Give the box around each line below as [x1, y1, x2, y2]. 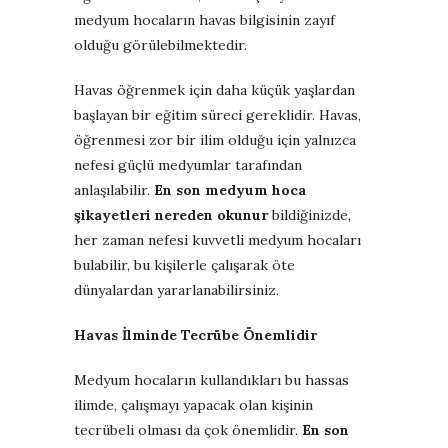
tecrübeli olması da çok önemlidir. [74, 420, 302, 439]
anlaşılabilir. [74, 180, 154, 199]
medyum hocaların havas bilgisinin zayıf [74, 10, 335, 29]
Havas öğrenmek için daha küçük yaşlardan [74, 80, 355, 99]
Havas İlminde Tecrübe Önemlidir [74, 325, 317, 344]
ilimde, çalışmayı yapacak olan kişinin [74, 395, 313, 414]
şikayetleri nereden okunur [74, 205, 268, 224]
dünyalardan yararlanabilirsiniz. [74, 280, 279, 299]
